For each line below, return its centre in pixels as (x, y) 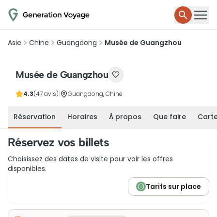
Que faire (170, 117)
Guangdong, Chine (95, 94)
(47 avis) (46, 94)
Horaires (82, 117)
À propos (125, 117)
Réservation (35, 117)
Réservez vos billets (58, 142)
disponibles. (27, 169)
